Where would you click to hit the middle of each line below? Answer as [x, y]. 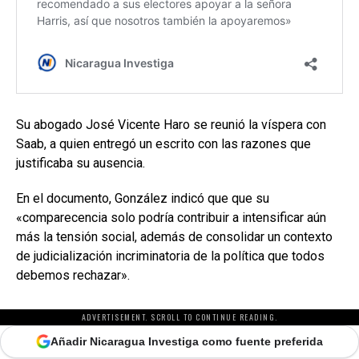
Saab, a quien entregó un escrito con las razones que [163, 143]
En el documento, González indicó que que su [143, 198]
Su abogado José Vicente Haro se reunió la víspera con [171, 124]
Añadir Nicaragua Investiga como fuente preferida [187, 341]
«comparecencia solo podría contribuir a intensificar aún [171, 217]
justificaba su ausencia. [81, 163]
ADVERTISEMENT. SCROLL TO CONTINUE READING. [179, 317]
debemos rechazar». [73, 275]
